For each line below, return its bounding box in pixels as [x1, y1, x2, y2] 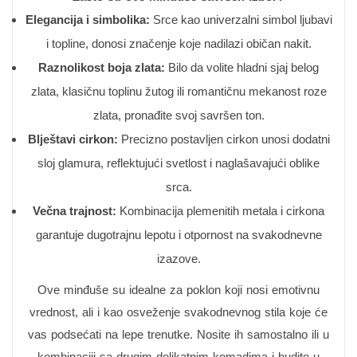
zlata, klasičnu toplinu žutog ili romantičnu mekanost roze [30, 84, 327, 98]
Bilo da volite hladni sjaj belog [165, 61, 319, 74]
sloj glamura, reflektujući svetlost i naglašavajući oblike [37, 156, 320, 170]
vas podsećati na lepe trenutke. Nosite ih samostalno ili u [28, 328, 329, 341]
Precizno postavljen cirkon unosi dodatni [117, 132, 330, 146]
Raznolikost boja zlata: [38, 61, 165, 74]
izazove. [156, 252, 201, 265]
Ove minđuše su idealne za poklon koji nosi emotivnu [37, 283, 320, 296]
